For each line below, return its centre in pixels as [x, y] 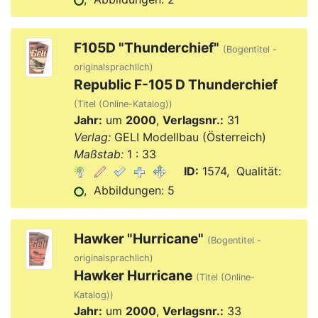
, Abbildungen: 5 [129, 190]
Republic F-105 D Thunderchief [175, 84]
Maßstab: [98, 154]
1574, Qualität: [240, 171]
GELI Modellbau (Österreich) [188, 137]
